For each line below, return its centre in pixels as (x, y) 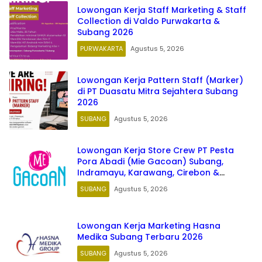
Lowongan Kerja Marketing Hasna (149, 226)
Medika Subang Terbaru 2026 (140, 237)
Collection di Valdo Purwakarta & (149, 21)
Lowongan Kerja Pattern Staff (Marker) (160, 80)
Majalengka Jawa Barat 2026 (140, 183)
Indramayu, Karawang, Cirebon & (148, 172)
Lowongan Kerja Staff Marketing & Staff (162, 10)
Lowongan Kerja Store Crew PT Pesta (156, 150)
